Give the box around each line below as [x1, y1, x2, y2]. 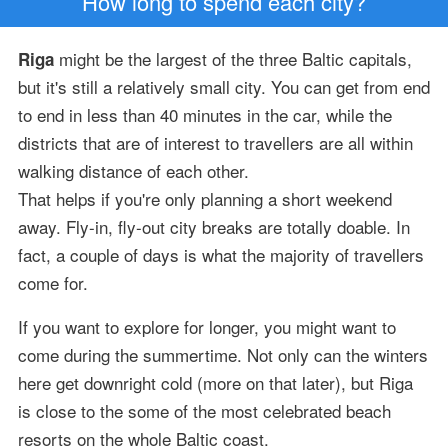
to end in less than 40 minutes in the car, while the [17, 101, 392, 127]
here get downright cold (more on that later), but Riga [17, 369, 413, 395]
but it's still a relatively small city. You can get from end [17, 73, 430, 99]
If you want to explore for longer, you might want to [17, 313, 396, 339]
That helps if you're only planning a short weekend [17, 185, 392, 211]
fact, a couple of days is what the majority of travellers [17, 241, 424, 267]
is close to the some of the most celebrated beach [17, 397, 391, 423]
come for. [17, 269, 88, 295]
